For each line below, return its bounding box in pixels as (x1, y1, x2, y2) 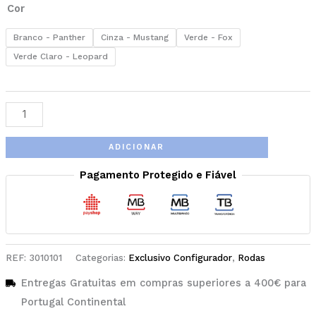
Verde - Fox (183, 32, 233, 43)
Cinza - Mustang (100, 32, 169, 43)
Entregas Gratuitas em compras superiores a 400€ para (20, 276, 306, 290)
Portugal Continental (20, 296, 126, 309)
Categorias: (75, 252, 128, 263)
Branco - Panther (13, 32, 85, 43)
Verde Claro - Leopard (13, 51, 108, 62)
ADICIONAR (109, 142, 165, 152)
